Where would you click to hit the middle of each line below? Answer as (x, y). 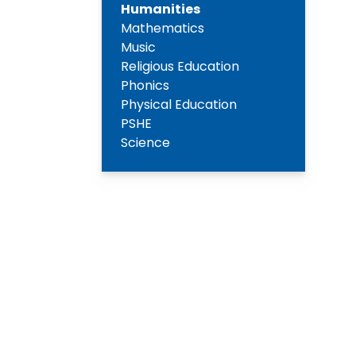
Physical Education (179, 105)
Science (145, 143)
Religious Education (180, 67)
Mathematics (163, 29)
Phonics (145, 86)
